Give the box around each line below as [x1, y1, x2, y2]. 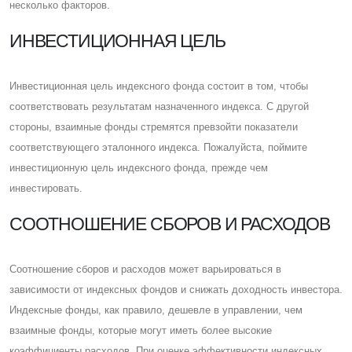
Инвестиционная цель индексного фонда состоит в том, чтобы [9, 79, 308, 92]
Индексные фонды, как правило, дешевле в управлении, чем [9, 303, 302, 316]
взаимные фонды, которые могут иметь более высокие [9, 324, 272, 336]
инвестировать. [9, 181, 82, 194]
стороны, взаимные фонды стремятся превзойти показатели [9, 120, 298, 133]
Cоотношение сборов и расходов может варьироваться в [9, 262, 281, 275]
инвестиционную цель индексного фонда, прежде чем [9, 161, 268, 174]
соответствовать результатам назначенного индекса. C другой [9, 100, 309, 112]
